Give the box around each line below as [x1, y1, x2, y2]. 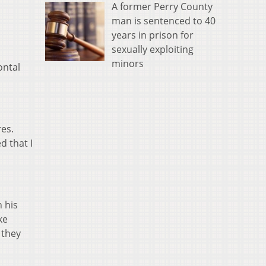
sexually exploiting [112, 42, 194, 56]
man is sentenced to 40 [112, 14, 216, 27]
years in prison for [112, 28, 194, 42]
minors [112, 56, 144, 70]
